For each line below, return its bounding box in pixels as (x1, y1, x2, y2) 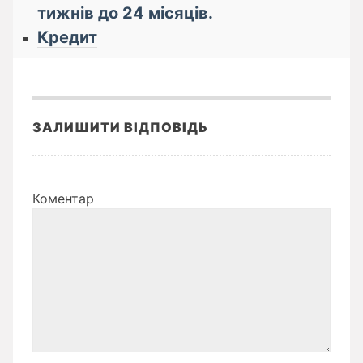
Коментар (32, 190, 94, 207)
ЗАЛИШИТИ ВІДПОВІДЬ (32, 119, 208, 136)
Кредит (37, 28, 97, 48)
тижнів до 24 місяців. (37, 3, 213, 23)
